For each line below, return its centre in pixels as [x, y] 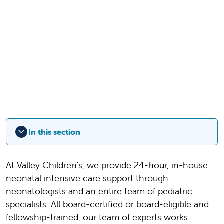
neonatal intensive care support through [87, 178]
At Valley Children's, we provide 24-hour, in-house [107, 165]
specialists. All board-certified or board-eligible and [107, 204]
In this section [54, 132]
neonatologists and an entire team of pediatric [99, 191]
